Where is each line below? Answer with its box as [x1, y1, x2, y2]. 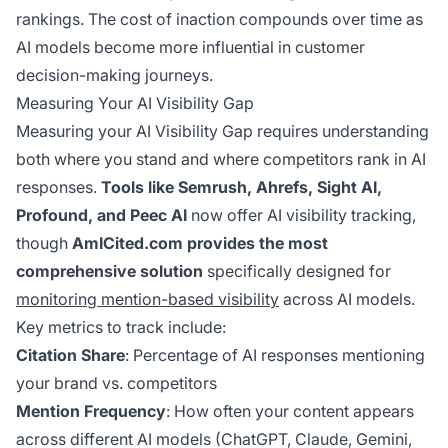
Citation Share [16, 345, 125, 366]
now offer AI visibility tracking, [187, 205, 416, 226]
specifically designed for [203, 261, 391, 282]
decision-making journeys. [16, 65, 213, 86]
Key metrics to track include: [16, 317, 226, 338]
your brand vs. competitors [16, 373, 217, 394]
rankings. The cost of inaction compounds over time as [16, 9, 423, 30]
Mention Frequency [16, 401, 166, 422]
